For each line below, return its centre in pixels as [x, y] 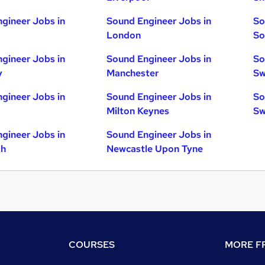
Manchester [133, 73]
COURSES [92, 245]
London [124, 35]
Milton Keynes [138, 111]
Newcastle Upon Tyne [155, 149]
